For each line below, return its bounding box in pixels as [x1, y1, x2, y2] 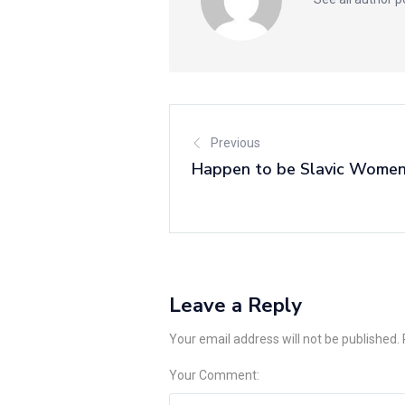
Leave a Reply [169, 291, 302, 319]
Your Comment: [169, 368, 259, 383]
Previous [211, 135, 260, 150]
